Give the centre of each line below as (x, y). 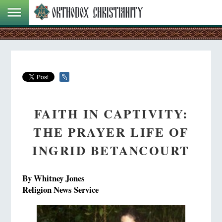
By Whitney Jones (53, 178)
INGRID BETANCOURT (111, 150)
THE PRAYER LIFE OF (111, 132)
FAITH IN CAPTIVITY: (111, 113)
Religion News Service (60, 189)
